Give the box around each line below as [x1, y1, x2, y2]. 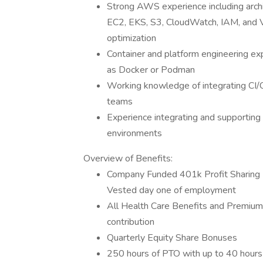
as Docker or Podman [107, 63, 195, 76]
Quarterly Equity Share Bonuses [107, 231, 237, 244]
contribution [107, 215, 154, 228]
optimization [107, 32, 156, 45]
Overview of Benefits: [83, 152, 173, 165]
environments [107, 127, 162, 140]
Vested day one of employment [107, 184, 236, 197]
